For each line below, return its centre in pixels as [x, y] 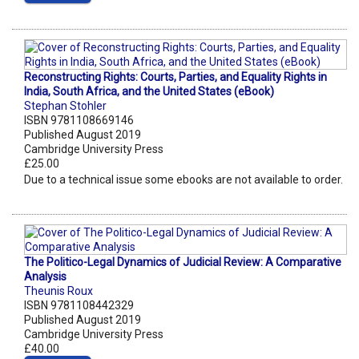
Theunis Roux [58, 291]
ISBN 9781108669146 [79, 121]
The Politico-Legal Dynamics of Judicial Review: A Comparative [183, 262]
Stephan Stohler [65, 106]
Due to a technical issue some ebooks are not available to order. [184, 180]
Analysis [45, 277]
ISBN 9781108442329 [79, 306]
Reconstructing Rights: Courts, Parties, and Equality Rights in [175, 77]
